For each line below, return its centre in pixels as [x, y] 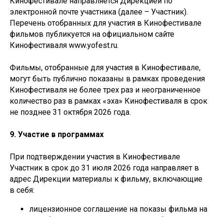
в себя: [22, 190]
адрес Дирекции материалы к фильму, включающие [106, 179]
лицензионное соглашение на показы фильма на [118, 209]
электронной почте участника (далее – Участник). [99, 12]
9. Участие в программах [57, 134]
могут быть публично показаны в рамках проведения [107, 79]
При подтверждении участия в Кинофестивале [95, 157]
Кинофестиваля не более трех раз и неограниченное [105, 90]
